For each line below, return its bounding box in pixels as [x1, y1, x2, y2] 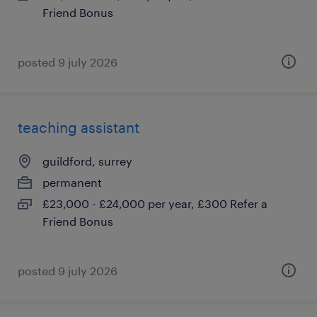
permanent [42, 175, 102, 189]
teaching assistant [18, 119, 139, 136]
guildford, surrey [42, 154, 132, 168]
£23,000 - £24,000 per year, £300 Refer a [42, 197, 267, 210]
